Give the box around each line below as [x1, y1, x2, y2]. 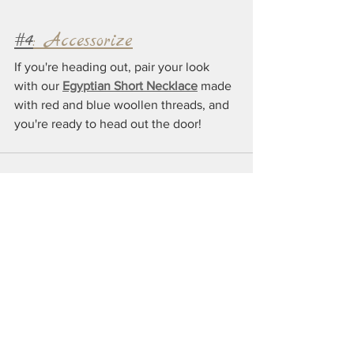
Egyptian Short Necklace [62, 79, 198, 93]
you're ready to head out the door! [14, 117, 201, 131]
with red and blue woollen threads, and [14, 98, 232, 112]
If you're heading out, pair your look [14, 60, 213, 74]
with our [14, 79, 62, 93]
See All [219, 262, 253, 276]
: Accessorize [33, 28, 133, 55]
